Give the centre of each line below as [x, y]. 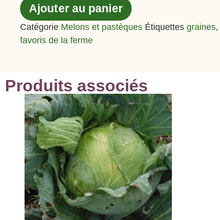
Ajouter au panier [76, 8]
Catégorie [40, 27]
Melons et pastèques [102, 27]
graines [201, 27]
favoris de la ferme [57, 40]
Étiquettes [165, 27]
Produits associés [76, 85]
